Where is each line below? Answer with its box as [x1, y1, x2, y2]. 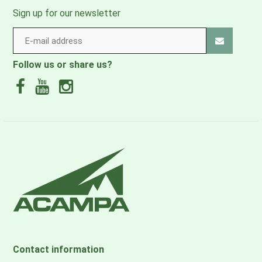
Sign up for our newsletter [12, 8, 120, 19]
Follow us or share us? [12, 59, 112, 70]
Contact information [12, 244, 104, 255]
